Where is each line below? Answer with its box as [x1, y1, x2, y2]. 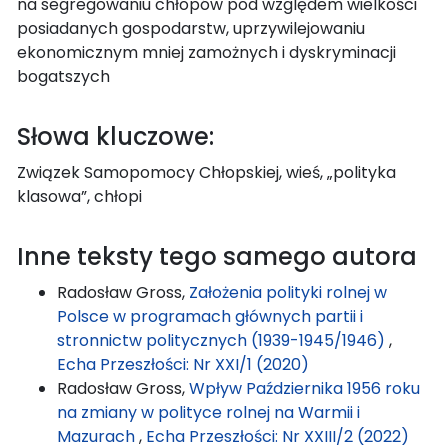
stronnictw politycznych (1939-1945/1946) [57, 328, 389, 352]
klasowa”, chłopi [17, 184, 142, 208]
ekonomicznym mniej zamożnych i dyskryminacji [17, 40, 396, 64]
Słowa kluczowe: [17, 119, 214, 153]
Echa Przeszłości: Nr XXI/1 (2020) [57, 352, 309, 376]
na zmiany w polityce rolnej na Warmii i [57, 400, 360, 424]
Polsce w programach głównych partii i [57, 304, 363, 328]
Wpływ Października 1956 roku [189, 376, 420, 400]
